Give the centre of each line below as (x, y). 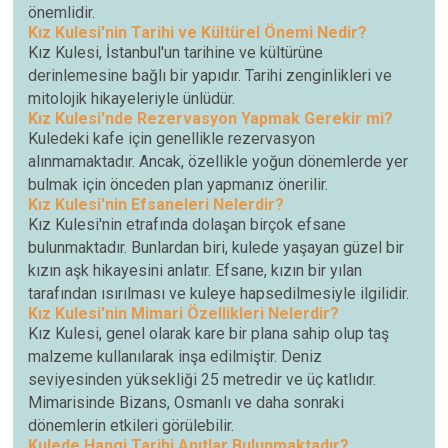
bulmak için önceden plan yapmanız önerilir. (178, 185)
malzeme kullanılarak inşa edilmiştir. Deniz (175, 357)
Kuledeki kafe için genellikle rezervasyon (172, 139)
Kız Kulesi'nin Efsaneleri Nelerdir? (156, 205)
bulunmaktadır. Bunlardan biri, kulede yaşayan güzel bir (216, 248)
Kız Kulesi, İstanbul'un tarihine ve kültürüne (176, 53)
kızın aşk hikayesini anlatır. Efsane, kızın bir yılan (195, 271)
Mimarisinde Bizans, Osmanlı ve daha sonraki (186, 403)
